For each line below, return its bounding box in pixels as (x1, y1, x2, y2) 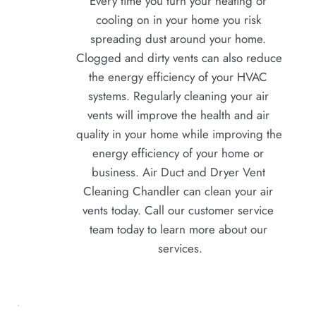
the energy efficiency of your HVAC (89, 68, 267, 85)
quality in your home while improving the (76, 125, 282, 142)
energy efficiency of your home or (92, 144, 264, 162)
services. (157, 239, 202, 257)
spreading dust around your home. (90, 30, 266, 47)
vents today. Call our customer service (83, 201, 274, 219)
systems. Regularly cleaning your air (87, 87, 269, 104)
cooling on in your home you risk (95, 11, 261, 28)
